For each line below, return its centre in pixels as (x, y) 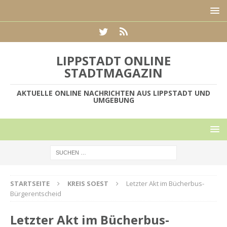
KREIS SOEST (88, 183)
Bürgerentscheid (36, 194)
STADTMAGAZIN (113, 73)
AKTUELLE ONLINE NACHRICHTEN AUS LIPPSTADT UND (113, 93)
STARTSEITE (30, 183)
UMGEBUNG (113, 100)
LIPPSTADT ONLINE (113, 61)
